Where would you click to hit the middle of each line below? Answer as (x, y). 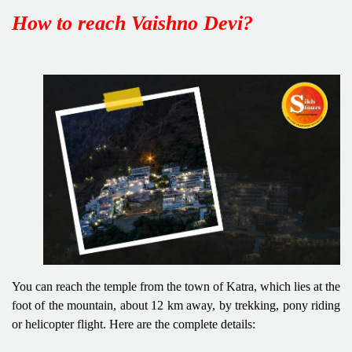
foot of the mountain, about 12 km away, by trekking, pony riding (176, 305)
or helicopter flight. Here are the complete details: (134, 324)
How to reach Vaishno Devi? (132, 23)
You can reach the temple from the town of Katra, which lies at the (176, 286)
